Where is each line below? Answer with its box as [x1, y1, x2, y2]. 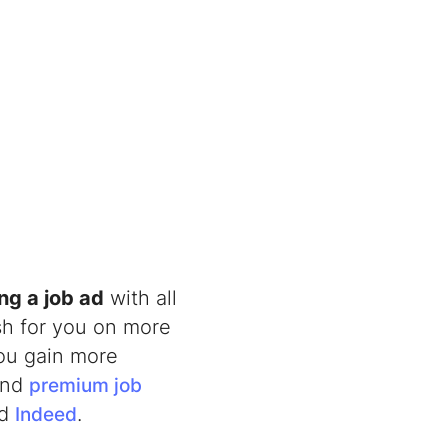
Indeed [15, 402, 77, 425]
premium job [29, 373, 142, 396]
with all [104, 285, 177, 310]
